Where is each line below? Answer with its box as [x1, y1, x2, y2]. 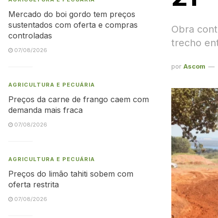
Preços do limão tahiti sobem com [8, 169, 133, 179]
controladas [8, 31, 52, 40]
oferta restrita [8, 180, 59, 189]
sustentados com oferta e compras [8, 20, 138, 30]
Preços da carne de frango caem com [8, 94, 149, 104]
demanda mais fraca [8, 105, 83, 115]
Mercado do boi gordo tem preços [8, 9, 135, 19]
